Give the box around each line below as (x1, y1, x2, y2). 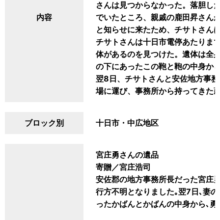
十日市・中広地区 (96, 118, 159, 128)
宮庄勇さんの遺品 (96, 150, 159, 160)
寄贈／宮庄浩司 (96, 162, 151, 172)
